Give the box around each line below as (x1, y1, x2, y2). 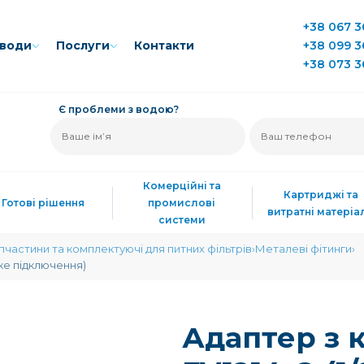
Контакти (134, 38, 195, 53)
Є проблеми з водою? (58, 103, 179, 115)
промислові (148, 197, 216, 209)
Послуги (56, 38, 110, 53)
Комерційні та (142, 180, 221, 192)
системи (158, 214, 206, 226)
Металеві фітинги (255, 242, 352, 255)
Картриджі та (284, 188, 359, 201)
